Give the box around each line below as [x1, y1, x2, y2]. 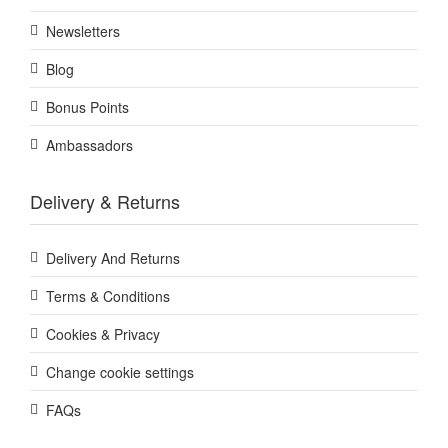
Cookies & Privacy [46, 324, 160, 345]
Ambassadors [46, 135, 133, 156]
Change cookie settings [46, 362, 194, 383]
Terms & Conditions [46, 286, 170, 307]
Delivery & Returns [30, 188, 180, 215]
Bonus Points [46, 97, 129, 118]
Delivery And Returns [46, 248, 180, 269]
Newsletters [46, 21, 120, 42]
